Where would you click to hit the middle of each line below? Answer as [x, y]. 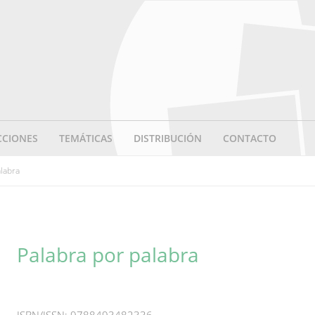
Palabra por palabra [108, 255]
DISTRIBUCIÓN [168, 139]
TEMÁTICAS [86, 139]
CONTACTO [250, 139]
